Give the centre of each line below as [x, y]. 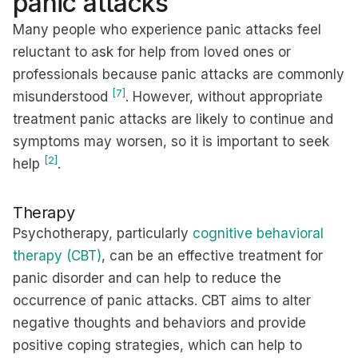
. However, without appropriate [224, 97]
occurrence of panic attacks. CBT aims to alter [162, 300]
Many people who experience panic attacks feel [167, 30]
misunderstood [62, 97]
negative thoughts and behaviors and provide [159, 323]
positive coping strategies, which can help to [157, 345]
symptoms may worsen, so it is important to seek [171, 141]
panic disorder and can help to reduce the [147, 278]
